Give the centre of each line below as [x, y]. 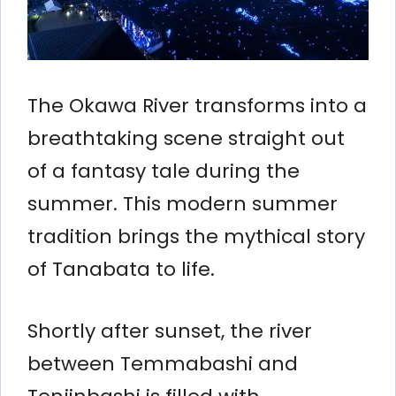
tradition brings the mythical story [196, 236]
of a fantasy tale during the [164, 171]
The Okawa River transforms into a [197, 105]
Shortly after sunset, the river [170, 331]
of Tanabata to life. [121, 269]
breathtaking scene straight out [186, 138]
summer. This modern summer [183, 203]
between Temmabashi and [163, 363]
